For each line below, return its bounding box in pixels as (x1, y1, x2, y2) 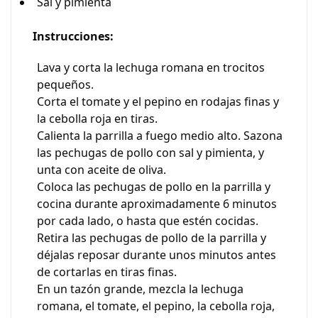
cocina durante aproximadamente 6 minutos (37, 196, 277, 212)
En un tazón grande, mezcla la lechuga (37, 281, 243, 297)
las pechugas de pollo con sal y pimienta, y (37, 145, 264, 160)
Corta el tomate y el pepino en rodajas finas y (37, 94, 279, 109)
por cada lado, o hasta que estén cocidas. (37, 213, 258, 229)
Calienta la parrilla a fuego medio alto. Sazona (37, 128, 283, 143)
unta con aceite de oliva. (37, 162, 166, 177)
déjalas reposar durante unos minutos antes (37, 247, 276, 263)
